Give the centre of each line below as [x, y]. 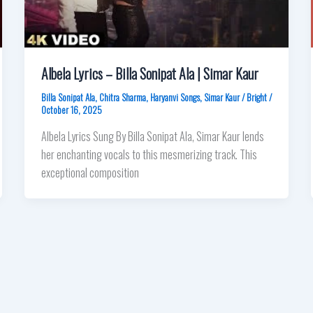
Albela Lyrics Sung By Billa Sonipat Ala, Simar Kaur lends [152, 136]
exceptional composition [90, 172]
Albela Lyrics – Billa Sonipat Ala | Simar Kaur [150, 73]
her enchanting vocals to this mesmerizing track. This [149, 154]
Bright [257, 97]
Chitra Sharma [122, 97]
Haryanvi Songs [175, 97]
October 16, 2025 [71, 109]
